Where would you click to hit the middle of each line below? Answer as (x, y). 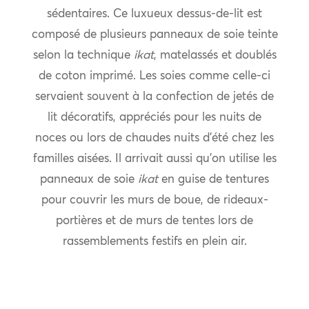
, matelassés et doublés (215, 56)
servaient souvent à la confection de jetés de (154, 97)
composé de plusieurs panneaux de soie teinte (154, 35)
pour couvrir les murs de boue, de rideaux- (154, 201)
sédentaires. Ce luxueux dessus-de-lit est (154, 14)
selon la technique (83, 56)
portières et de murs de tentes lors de (154, 221)
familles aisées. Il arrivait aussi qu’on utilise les (154, 159)
